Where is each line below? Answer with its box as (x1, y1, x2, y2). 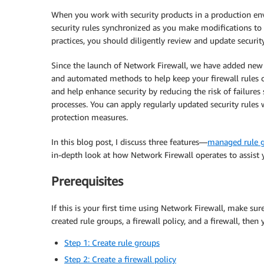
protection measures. (51, 112, 128, 122)
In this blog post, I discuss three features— (51, 137, 207, 147)
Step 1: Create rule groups (64, 237, 160, 247)
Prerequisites (51, 174, 123, 189)
